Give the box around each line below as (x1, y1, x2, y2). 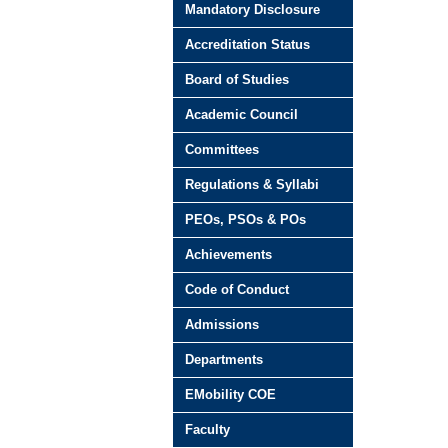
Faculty (185, 422, 230, 437)
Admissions (185, 317, 259, 332)
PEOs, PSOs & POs (185, 212, 306, 227)
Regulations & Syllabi (185, 177, 319, 192)
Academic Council (185, 107, 298, 122)
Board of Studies (185, 72, 289, 87)
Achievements (185, 247, 272, 262)
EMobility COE (185, 387, 276, 402)
